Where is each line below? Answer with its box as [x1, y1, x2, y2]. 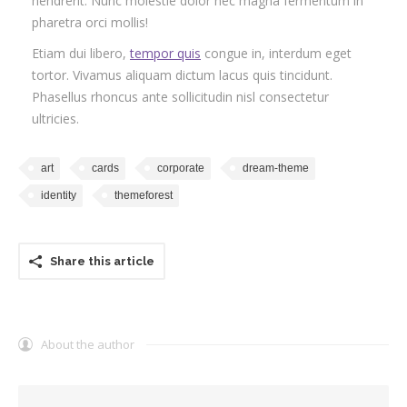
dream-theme [243, 161, 309, 174]
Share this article [50, 253, 154, 268]
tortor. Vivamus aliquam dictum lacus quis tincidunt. [32, 65, 333, 84]
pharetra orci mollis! [32, 13, 148, 31]
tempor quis [130, 44, 201, 62]
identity [41, 188, 76, 202]
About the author [41, 335, 134, 352]
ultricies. [32, 109, 79, 127]
